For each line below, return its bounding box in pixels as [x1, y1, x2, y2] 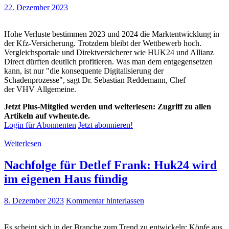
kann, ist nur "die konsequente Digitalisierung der [4, 66, 164, 76]
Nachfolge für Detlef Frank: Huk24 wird [4, 158, 217, 172]
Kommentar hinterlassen [66, 196, 144, 205]
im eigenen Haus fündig [4, 172, 128, 186]
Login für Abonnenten [4, 121, 76, 130]
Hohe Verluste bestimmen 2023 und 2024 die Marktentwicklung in [4, 30, 219, 39]
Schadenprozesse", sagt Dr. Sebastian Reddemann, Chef [4, 76, 186, 85]
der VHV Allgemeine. [4, 85, 76, 94]
